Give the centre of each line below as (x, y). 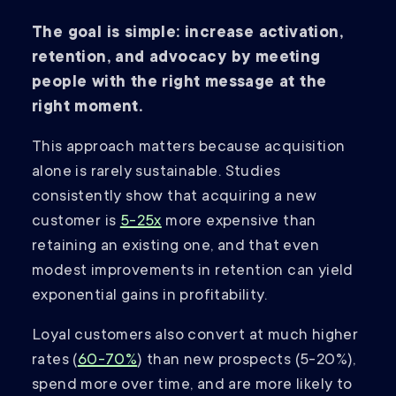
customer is (76, 222)
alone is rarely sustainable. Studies (156, 173)
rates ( (55, 361)
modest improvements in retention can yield (193, 272)
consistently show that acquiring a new (175, 198)
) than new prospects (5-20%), (247, 361)
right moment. (88, 108)
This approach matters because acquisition (189, 148)
